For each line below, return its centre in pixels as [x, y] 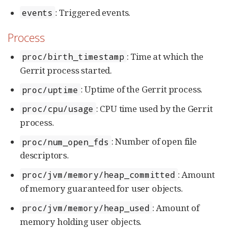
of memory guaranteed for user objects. [101, 189]
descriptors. [44, 155]
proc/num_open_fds [66, 142]
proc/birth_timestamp [73, 56]
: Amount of [176, 208]
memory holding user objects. [81, 221]
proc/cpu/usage [58, 108]
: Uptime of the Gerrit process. [142, 89]
